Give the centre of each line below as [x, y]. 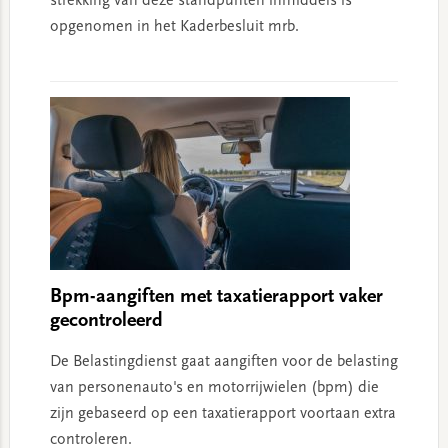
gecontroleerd [106, 321]
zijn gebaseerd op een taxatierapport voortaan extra [222, 414]
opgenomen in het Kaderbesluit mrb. [174, 27]
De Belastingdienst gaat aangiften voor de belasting [223, 362]
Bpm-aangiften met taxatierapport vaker [216, 297]
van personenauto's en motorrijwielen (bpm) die [214, 388]
